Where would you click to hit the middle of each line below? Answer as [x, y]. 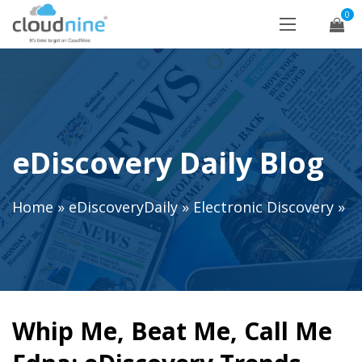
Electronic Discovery [263, 207]
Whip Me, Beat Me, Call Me [172, 331]
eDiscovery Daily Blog [168, 163]
